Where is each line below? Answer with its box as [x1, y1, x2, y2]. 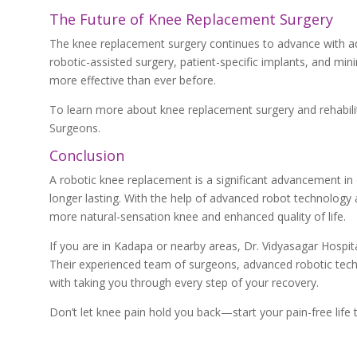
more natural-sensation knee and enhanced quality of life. [49, 209, 346, 224]
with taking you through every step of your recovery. [49, 275, 319, 290]
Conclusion [49, 146, 124, 165]
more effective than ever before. [49, 73, 216, 88]
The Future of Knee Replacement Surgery [49, 10, 333, 29]
